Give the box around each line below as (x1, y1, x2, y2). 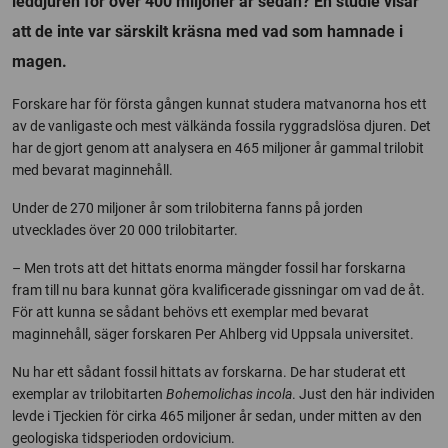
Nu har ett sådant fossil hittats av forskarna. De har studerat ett (12, 363, 406, 380)
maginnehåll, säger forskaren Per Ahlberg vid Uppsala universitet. (12, 325, 414, 342)
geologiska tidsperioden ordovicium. (12, 429, 235, 446)
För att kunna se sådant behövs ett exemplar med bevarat (12, 303, 369, 320)
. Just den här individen (292, 385, 435, 402)
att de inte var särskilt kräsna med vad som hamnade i (12, 21, 403, 41)
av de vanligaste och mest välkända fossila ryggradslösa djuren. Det (12, 117, 431, 134)
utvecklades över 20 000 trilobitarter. (12, 221, 238, 238)
